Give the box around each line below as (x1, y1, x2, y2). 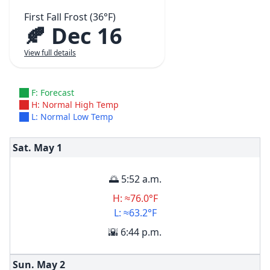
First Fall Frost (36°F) (24, 10, 116, 24)
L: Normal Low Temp (31, 111, 113, 122)
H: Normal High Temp (31, 99, 119, 110)
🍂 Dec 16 (24, 21, 122, 51)
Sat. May (13, 141, 54, 154)
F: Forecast (31, 87, 74, 98)
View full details (24, 48, 76, 58)
